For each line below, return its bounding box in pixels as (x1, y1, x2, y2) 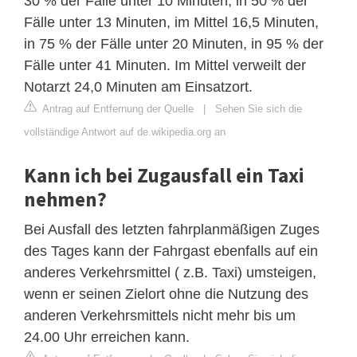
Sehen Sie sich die (215, 102, 302, 115)
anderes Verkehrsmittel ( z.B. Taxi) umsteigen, (24, 264, 316, 280)
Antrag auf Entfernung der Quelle (40, 102, 194, 115)
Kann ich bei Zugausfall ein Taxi (24, 162, 304, 188)
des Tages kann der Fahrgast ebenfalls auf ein (24, 242, 318, 259)
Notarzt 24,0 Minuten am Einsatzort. (24, 78, 253, 95)
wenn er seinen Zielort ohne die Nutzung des (24, 285, 308, 302)
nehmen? (24, 186, 107, 212)
